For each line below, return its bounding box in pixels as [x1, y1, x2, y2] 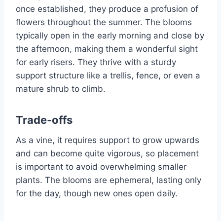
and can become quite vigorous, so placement [16, 148, 199, 159]
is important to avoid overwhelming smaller [16, 162, 186, 172]
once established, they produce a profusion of [16, 4, 198, 14]
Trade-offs [16, 113, 73, 127]
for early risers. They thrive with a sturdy [16, 57, 176, 68]
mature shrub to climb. [16, 84, 106, 94]
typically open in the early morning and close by [16, 31, 204, 41]
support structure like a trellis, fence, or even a [16, 71, 200, 81]
